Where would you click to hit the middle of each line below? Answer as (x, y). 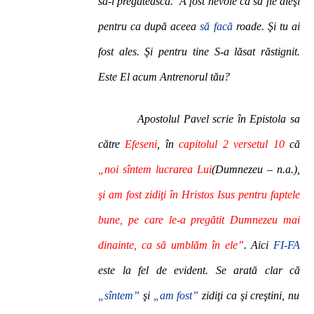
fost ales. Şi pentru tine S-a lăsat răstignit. (199, 52)
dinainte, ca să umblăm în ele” (171, 245)
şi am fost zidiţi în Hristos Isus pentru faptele (199, 194)
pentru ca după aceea (149, 26)
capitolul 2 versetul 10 (232, 144)
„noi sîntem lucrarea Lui (155, 169)
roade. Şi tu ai (266, 26)
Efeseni (141, 144)
